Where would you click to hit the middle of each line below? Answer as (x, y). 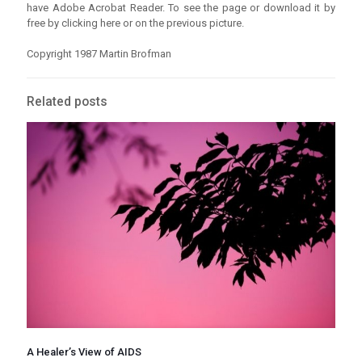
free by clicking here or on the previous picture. (135, 23)
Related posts (67, 102)
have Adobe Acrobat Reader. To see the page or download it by (181, 8)
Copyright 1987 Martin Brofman (99, 54)
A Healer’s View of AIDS (84, 351)
